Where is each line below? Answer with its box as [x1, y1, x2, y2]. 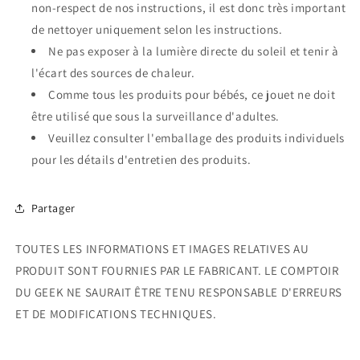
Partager [31, 200, 76, 215]
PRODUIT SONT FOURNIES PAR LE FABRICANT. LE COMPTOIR [15, 263, 339, 279]
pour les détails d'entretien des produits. [31, 152, 252, 168]
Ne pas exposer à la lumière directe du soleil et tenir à [48, 43, 339, 59]
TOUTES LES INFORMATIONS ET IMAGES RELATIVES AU [15, 241, 309, 257]
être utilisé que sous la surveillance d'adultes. [31, 108, 280, 125]
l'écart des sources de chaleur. [31, 65, 195, 81]
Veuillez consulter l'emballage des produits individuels [48, 130, 346, 146]
